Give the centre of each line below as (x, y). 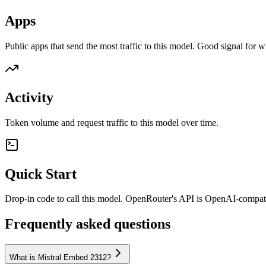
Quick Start (41, 174)
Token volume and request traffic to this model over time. (112, 122)
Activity (29, 97)
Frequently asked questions (88, 224)
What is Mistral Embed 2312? (60, 258)
